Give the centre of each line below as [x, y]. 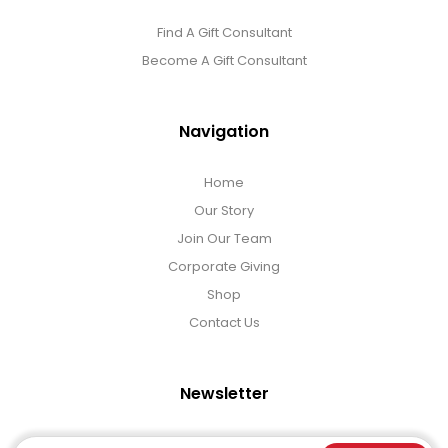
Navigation [224, 131]
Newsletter [224, 393]
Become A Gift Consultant [224, 60]
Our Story [224, 210]
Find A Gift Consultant [224, 32]
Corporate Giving [224, 266]
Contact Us [224, 322]
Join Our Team [224, 238]
